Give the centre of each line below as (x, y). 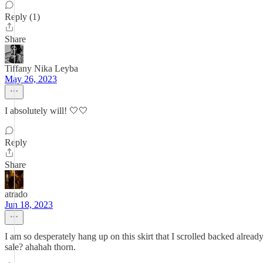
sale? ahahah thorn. (40, 247)
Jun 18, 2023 (29, 205)
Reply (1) (22, 17)
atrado (16, 194)
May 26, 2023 (31, 79)
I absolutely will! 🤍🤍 (46, 111)
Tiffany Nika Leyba (41, 68)
